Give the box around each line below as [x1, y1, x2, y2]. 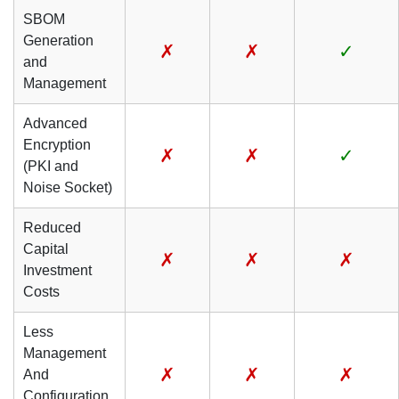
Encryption [23, 137, 91, 152]
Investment [23, 263, 92, 278]
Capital [23, 241, 69, 256]
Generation [23, 33, 94, 48]
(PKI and [23, 159, 78, 174]
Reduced [23, 220, 81, 235]
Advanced [23, 116, 87, 131]
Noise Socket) [23, 180, 112, 195]
